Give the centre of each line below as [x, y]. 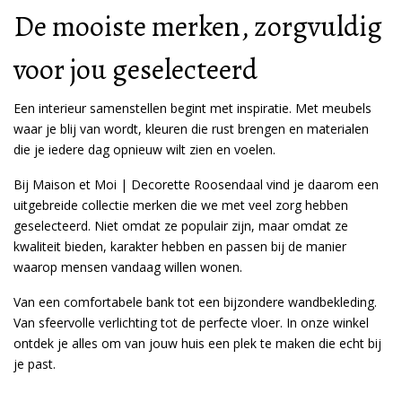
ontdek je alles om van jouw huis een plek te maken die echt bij [197, 343]
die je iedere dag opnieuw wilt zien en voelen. [144, 149]
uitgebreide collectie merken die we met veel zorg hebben [181, 205]
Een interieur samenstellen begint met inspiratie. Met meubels [192, 108]
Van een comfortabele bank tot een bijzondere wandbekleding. [195, 302]
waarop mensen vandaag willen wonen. [128, 267]
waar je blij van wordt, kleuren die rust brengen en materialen [191, 129]
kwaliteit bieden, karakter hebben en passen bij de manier [180, 246]
